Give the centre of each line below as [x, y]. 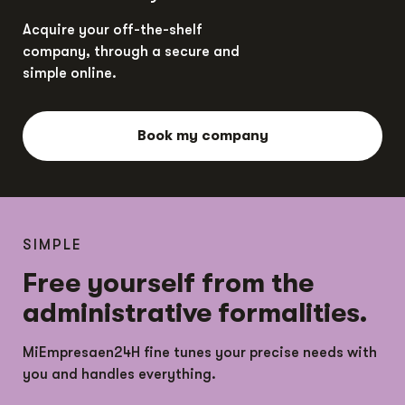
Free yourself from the [168, 283]
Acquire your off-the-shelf [113, 30]
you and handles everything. [119, 375]
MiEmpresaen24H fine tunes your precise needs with [200, 353]
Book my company [202, 136]
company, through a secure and [131, 52]
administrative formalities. [195, 313]
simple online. [70, 74]
